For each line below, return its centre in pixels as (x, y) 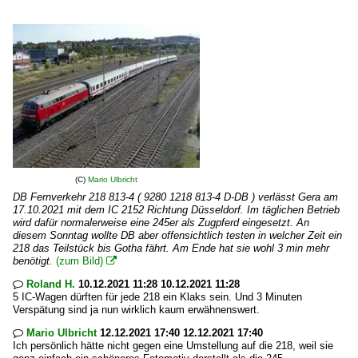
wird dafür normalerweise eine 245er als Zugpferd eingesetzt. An (161, 223)
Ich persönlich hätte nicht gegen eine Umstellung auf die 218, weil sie (173, 346)
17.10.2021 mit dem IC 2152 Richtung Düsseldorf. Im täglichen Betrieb (176, 210)
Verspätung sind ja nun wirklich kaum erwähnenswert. (136, 310)
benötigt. (34, 261)
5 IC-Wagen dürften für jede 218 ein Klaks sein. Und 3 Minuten (157, 297)
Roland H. (51, 284)
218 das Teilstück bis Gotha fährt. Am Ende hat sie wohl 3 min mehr (171, 248)
